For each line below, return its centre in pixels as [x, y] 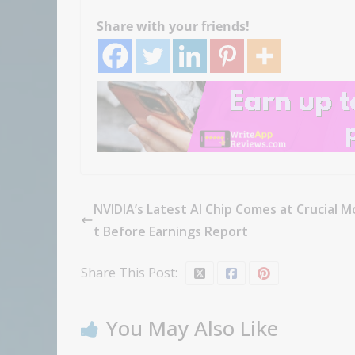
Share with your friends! [173, 27]
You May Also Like [192, 328]
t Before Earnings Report [171, 232]
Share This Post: [129, 273]
